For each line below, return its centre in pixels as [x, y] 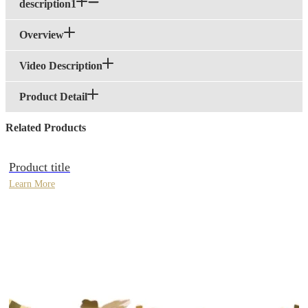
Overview [42, 35]
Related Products [46, 128]
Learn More [32, 184]
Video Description [61, 66]
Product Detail [53, 97]
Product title [40, 167]
